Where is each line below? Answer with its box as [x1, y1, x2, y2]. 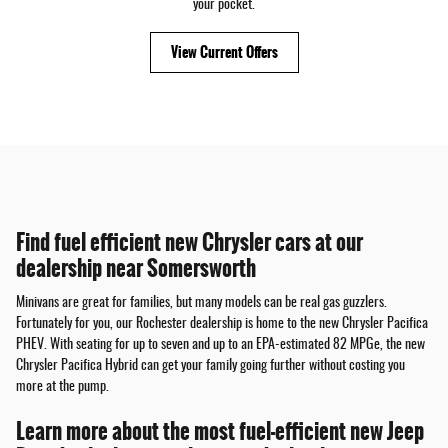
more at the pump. [16, 379, 109, 394]
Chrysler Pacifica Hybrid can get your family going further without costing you [16, 358, 405, 373]
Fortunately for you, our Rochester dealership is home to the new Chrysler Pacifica [16, 316, 428, 331]
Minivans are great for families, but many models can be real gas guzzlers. [16, 295, 387, 310]
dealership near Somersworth [16, 252, 256, 286]
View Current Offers [170, 40, 278, 63]
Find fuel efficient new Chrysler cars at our [16, 226, 363, 260]
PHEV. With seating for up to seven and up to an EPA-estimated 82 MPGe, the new [16, 337, 425, 352]
